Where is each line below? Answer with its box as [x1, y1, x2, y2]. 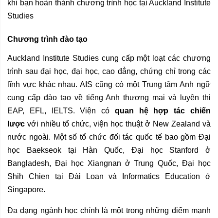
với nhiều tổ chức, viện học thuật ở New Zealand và [25, 120, 211, 128]
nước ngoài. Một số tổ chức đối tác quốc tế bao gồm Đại [7, 133, 211, 142]
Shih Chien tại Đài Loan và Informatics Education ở [7, 172, 211, 181]
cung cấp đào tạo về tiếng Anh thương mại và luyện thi [7, 93, 211, 102]
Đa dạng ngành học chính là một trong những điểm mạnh [7, 206, 211, 215]
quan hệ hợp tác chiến [114, 107, 211, 115]
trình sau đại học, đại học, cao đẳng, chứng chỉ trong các [7, 67, 211, 76]
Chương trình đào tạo [7, 35, 88, 44]
